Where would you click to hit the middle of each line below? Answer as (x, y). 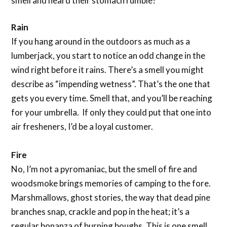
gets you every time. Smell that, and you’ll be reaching (112, 98)
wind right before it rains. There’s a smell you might (108, 70)
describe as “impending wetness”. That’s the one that (111, 84)
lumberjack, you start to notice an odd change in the (108, 56)
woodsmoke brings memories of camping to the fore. (111, 183)
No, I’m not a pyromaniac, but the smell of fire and (104, 169)
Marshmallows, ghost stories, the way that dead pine (111, 198)
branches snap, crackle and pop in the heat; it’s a (101, 212)
